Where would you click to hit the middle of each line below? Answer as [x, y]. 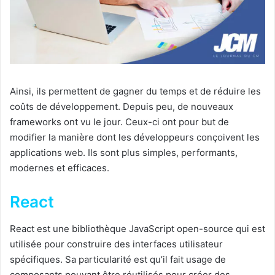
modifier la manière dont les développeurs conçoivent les [135, 137]
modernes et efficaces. [60, 168]
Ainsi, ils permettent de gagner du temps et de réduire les [135, 91]
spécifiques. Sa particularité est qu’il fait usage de [118, 260]
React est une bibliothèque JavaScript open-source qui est [137, 229]
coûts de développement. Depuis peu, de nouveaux [122, 107]
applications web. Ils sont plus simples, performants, [124, 153]
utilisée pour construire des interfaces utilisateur [116, 244]
